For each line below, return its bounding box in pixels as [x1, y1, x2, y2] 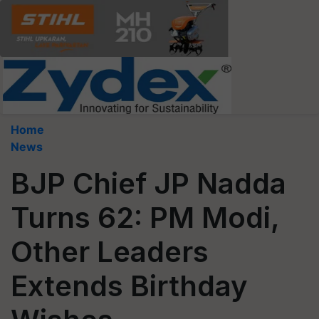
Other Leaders [11, 234, 209, 269]
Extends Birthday [11, 268, 248, 303]
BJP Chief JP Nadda [11, 166, 286, 201]
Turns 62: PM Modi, [11, 200, 279, 235]
